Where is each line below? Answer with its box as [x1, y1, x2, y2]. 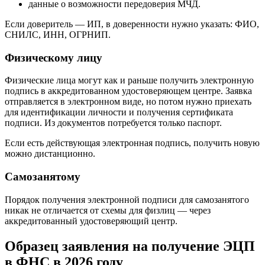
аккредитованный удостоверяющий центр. [5, 215, 177, 226]
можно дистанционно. [5, 148, 95, 159]
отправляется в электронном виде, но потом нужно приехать [5, 96, 251, 107]
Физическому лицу [5, 51, 102, 64]
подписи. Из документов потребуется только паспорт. [5, 118, 222, 128]
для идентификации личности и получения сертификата [5, 107, 233, 118]
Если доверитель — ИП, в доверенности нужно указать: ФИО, [5, 18, 259, 29]
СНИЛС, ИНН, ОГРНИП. [5, 29, 111, 40]
